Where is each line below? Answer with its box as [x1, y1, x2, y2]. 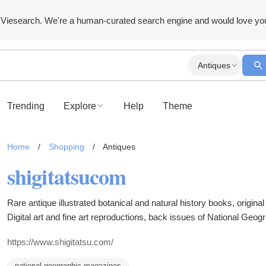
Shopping [48, 142, 84, 151]
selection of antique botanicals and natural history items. [7, 226, 223, 236]
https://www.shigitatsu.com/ [7, 237, 113, 247]
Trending [7, 100, 45, 111]
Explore [64, 100, 96, 111]
